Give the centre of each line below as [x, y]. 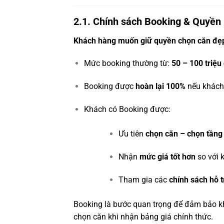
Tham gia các [143, 179]
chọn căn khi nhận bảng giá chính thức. [143, 216]
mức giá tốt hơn [167, 156]
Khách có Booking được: [127, 109]
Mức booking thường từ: [127, 63]
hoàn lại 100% [160, 86]
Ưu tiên [132, 133]
